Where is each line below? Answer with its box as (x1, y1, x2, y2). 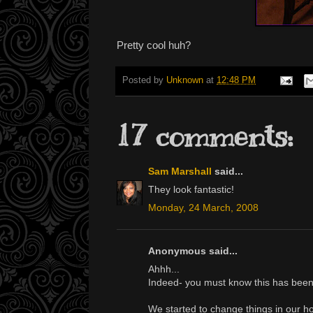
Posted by (122, 75, 166, 86)
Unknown (166, 75, 203, 86)
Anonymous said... (148, 245, 238, 257)
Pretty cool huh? (117, 38, 191, 51)
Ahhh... (148, 263, 180, 275)
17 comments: (117, 118, 293, 155)
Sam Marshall (148, 166, 212, 177)
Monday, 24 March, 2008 (148, 202, 259, 214)
